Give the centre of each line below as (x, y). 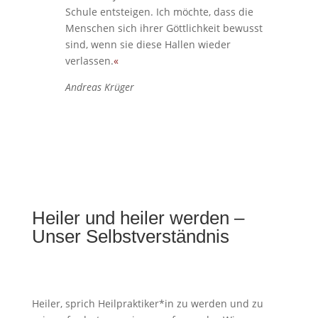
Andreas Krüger (99, 87)
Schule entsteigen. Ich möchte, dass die (159, 12)
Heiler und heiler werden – (138, 218)
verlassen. (89, 61)
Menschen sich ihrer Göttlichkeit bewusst (164, 28)
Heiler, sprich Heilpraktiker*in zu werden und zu (147, 304)
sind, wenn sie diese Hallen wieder (148, 45)
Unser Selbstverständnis (130, 237)
